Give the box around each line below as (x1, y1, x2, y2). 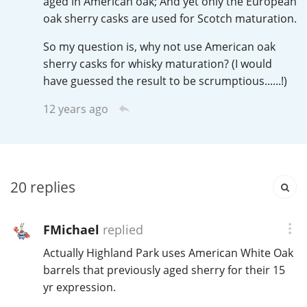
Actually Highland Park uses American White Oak (42, 245, 293, 261)
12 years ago (42, 101, 108, 117)
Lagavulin (70, 270, 119, 286)
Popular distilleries (14, 112, 136, 130)
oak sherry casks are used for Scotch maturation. (42, 11, 297, 27)
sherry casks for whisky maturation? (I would (42, 56, 272, 72)
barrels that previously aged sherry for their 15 (42, 262, 285, 278)
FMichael (42, 221, 99, 238)
